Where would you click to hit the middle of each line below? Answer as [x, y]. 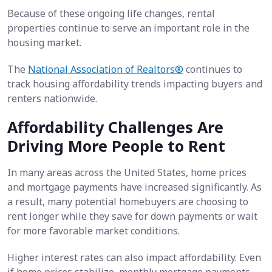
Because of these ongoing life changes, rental [111, 14]
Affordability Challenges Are [115, 127]
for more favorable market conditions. [93, 231]
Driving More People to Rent [116, 146]
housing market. [44, 43]
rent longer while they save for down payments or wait [132, 216]
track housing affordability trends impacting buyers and [135, 84]
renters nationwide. [52, 99]
